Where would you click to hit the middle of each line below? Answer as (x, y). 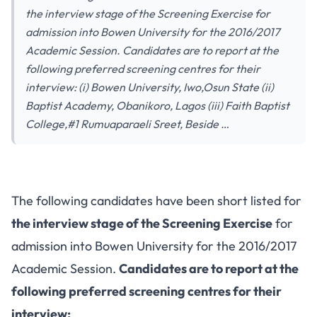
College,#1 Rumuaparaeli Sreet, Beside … (127, 124)
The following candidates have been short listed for (156, 201)
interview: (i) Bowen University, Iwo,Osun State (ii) (150, 87)
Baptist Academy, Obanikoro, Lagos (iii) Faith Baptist (157, 105)
